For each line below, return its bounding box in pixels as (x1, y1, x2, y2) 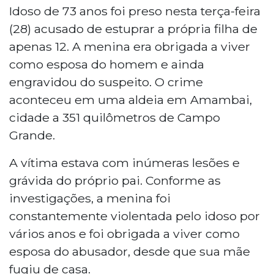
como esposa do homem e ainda (9, 56, 204, 72)
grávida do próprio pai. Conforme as (9, 172, 221, 188)
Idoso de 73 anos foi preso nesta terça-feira (9, 3, 261, 18)
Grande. (9, 127, 55, 143)
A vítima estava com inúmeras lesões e (9, 155, 240, 170)
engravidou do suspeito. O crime (9, 74, 203, 89)
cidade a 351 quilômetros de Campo (9, 109, 220, 125)
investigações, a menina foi (9, 190, 171, 206)
